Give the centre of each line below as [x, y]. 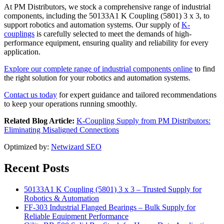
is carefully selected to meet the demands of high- [113, 34]
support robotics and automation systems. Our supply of [93, 25]
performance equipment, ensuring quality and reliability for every [106, 43]
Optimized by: [27, 147]
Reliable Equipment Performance [76, 216]
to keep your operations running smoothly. [70, 104]
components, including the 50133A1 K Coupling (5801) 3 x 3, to [107, 16]
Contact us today [30, 95]
